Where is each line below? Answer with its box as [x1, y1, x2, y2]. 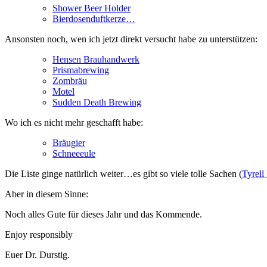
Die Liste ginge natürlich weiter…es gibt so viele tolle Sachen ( [5, 169, 242, 179]
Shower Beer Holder [52, 3, 131, 14]
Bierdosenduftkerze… [52, 14, 135, 24]
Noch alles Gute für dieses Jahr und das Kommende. [5, 209, 202, 220]
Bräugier [52, 138, 85, 148]
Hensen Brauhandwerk [52, 54, 139, 65]
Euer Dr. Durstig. [5, 250, 70, 260]
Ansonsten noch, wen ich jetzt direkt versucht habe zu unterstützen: [5, 34, 257, 45]
